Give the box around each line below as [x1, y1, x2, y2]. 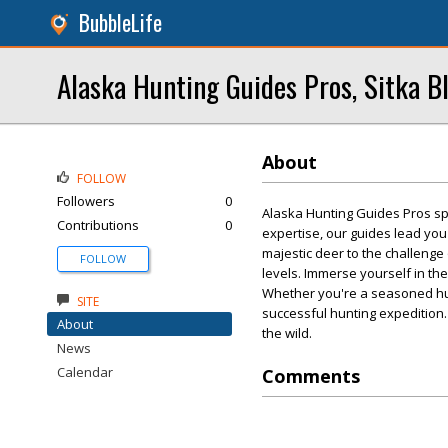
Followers [57, 192, 115, 210]
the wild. [262, 324, 312, 342]
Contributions [57, 216, 139, 234]
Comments [262, 364, 360, 388]
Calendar [57, 363, 113, 381]
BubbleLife [79, 7, 162, 38]
